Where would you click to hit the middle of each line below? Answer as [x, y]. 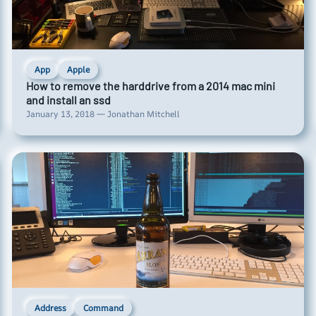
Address [51, 308]
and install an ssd [69, 99]
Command [104, 308]
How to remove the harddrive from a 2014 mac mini [151, 85]
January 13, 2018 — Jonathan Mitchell [103, 114]
